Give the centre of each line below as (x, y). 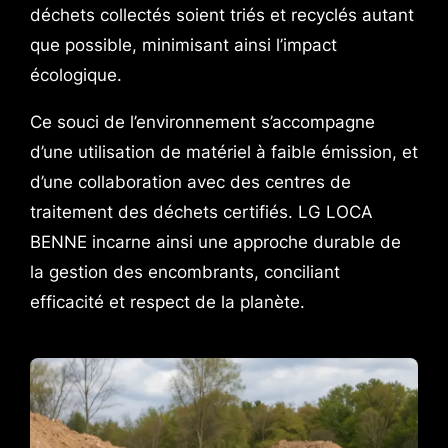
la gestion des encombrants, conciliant (184, 272)
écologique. (75, 75)
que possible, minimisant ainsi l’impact (183, 45)
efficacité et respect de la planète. (167, 302)
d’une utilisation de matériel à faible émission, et (223, 152)
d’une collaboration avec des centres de (190, 182)
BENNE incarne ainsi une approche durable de (215, 242)
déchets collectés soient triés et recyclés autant (221, 15)
